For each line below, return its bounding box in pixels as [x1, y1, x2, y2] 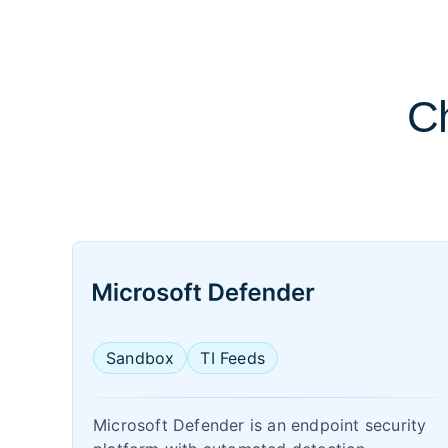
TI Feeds [200, 348, 266, 368]
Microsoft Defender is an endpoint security [93, 415, 427, 435]
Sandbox [106, 348, 175, 368]
